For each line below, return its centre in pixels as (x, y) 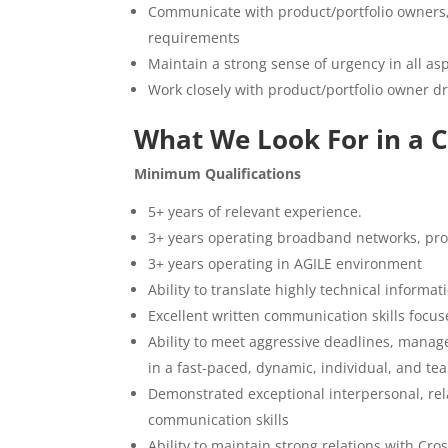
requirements (194, 37)
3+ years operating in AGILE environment (285, 263)
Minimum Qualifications (218, 173)
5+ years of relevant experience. (255, 211)
